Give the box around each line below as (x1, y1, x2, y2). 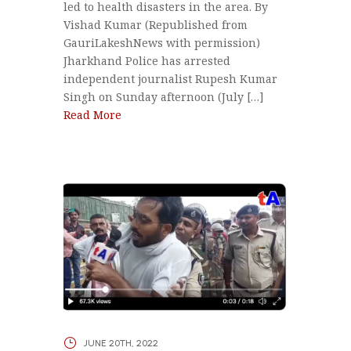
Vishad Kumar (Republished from (63, 17, 248, 33)
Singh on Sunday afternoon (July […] (63, 89, 264, 105)
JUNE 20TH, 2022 (83, 337, 158, 349)
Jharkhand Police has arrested (63, 53, 230, 69)
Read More (63, 107, 121, 123)
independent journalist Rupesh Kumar (63, 71, 277, 87)
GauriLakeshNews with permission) (63, 35, 260, 51)
